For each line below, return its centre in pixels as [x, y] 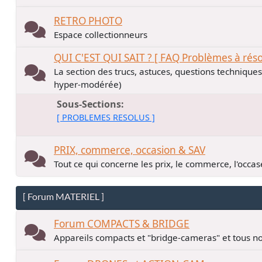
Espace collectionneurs [101, 34]
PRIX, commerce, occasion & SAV [130, 150]
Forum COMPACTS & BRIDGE [122, 223]
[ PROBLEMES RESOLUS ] [106, 117]
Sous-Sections [89, 104]
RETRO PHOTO [88, 20]
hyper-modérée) [88, 84]
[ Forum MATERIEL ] [63, 196]
